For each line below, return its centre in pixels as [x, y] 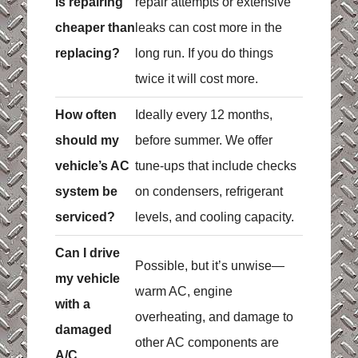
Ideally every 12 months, [203, 115]
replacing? [87, 54]
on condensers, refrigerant [209, 192]
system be [86, 192]
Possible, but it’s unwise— [209, 266]
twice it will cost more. [196, 79]
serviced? [85, 217]
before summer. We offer [203, 141]
